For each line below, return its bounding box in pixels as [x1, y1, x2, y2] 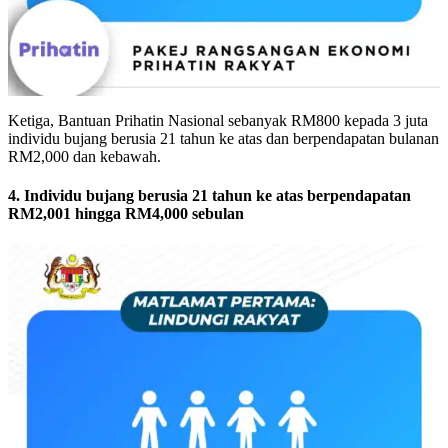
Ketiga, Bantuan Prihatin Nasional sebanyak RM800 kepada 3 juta [8, 111, 428, 129]
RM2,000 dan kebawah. [8, 147, 161, 165]
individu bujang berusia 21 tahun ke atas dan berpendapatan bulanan [8, 129, 439, 147]
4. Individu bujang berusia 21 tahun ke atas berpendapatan [8, 186, 411, 204]
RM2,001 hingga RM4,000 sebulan [8, 204, 244, 222]
